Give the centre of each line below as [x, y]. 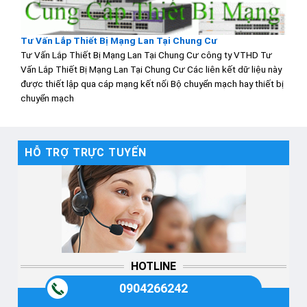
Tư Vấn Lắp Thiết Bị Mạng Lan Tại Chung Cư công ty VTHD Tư [146, 54]
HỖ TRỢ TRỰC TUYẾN [86, 152]
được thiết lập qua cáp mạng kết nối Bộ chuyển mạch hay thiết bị [152, 83]
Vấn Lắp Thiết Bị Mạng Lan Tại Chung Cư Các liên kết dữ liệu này [151, 69]
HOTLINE [153, 266]
